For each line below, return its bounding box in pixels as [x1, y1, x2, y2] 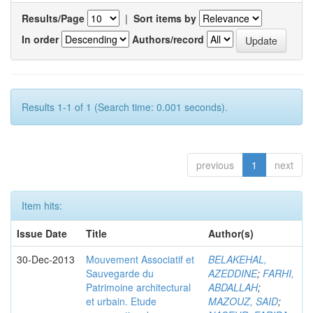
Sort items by [133, 11, 196, 25]
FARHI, [263, 266, 294, 280]
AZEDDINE [208, 266, 257, 280]
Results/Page [22, 11, 85, 25]
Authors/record [132, 31, 204, 46]
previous [196, 158, 234, 172]
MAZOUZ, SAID [208, 294, 278, 308]
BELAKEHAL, [208, 252, 267, 266]
